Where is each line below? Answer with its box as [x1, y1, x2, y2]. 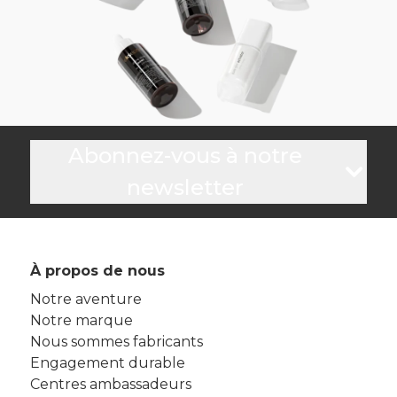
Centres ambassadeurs [29, 376, 191, 393]
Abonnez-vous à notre [67, 143, 302, 168]
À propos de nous [29, 262, 165, 279]
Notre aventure [29, 291, 142, 307]
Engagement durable [29, 354, 185, 371]
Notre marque [29, 312, 133, 329]
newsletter [126, 175, 244, 200]
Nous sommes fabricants [29, 333, 203, 350]
